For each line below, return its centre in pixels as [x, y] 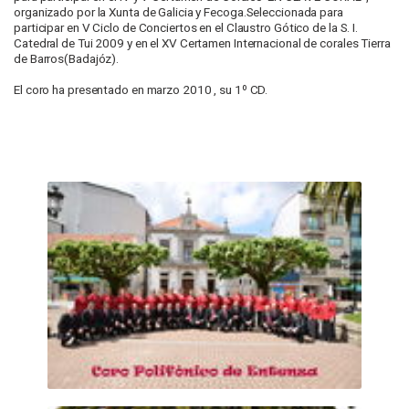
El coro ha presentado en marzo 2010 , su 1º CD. [141, 90]
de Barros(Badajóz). [67, 59]
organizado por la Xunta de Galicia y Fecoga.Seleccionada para [178, 12]
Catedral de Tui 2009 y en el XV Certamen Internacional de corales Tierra [202, 43]
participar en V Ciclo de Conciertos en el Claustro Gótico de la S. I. [186, 28]
